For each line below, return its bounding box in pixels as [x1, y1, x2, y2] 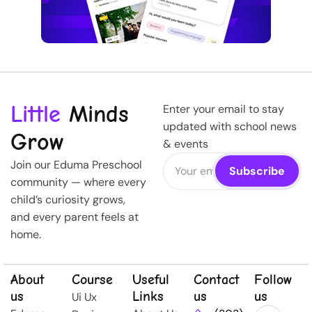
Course [71, 272, 113, 288]
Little [10, 100, 61, 129]
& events [163, 136, 208, 152]
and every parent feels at [10, 210, 139, 225]
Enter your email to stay [163, 102, 284, 117]
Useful [132, 272, 170, 288]
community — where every [10, 175, 146, 190]
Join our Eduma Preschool [10, 157, 142, 173]
